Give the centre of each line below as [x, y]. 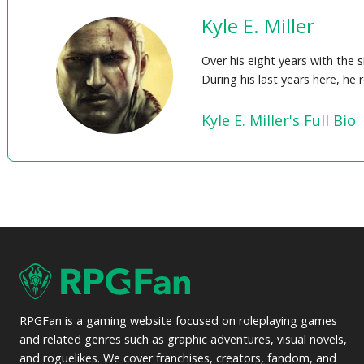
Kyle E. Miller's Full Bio [278, 120]
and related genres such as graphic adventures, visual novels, [184, 340]
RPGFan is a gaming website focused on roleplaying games [179, 321]
